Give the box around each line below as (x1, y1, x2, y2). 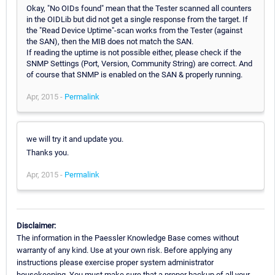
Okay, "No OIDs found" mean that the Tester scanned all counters (26, 3, 252, 13)
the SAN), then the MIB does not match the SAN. (26, 36, 193, 46)
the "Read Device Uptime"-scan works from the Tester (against (26, 25, 242, 35)
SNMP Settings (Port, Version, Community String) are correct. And (26, 58, 252, 68)
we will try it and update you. (26, 134, 123, 144)
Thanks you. (26, 147, 69, 157)
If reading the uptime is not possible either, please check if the (26, 47, 241, 57)
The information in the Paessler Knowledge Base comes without (17, 233, 239, 242)
